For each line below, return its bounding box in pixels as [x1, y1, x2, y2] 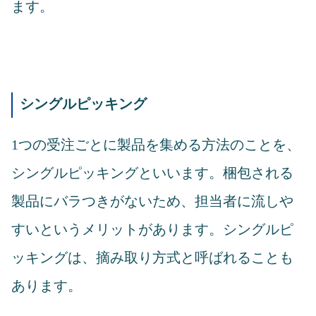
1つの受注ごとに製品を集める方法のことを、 [11, 136, 300, 152]
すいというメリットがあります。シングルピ [11, 221, 293, 237]
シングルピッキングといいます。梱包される [11, 164, 293, 181]
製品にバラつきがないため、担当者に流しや [11, 193, 293, 209]
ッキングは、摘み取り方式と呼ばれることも [11, 249, 293, 265]
